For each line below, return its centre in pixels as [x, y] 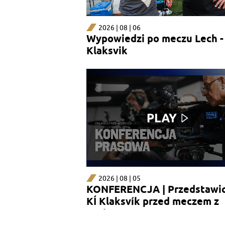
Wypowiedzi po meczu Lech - [155, 39]
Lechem [105, 214]
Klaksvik [107, 51]
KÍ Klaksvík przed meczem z [153, 202]
